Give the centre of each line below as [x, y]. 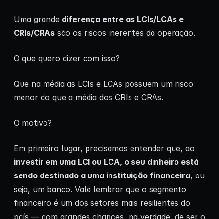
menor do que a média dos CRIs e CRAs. [88, 97]
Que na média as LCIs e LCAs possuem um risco [103, 83]
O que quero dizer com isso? [67, 58]
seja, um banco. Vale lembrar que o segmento [100, 189]
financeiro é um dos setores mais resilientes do [102, 203]
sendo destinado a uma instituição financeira [102, 175]
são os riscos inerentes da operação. [125, 33]
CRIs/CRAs [34, 33]
